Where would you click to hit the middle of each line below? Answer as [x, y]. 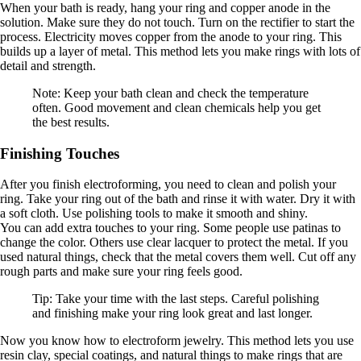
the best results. [71, 122]
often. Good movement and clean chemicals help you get [176, 107]
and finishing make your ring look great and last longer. [172, 313]
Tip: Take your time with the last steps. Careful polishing [176, 299]
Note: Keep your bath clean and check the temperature [170, 93]
